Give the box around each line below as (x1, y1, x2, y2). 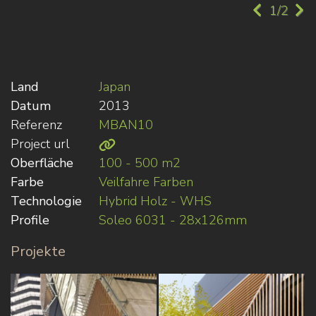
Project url (11, 135, 70, 153)
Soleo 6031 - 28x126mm (99, 212, 248, 229)
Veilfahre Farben (99, 174, 194, 191)
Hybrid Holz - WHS (99, 193, 212, 210)
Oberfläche (11, 154, 73, 172)
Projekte (11, 242, 66, 262)
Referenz (11, 116, 62, 134)
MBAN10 (99, 116, 154, 134)
